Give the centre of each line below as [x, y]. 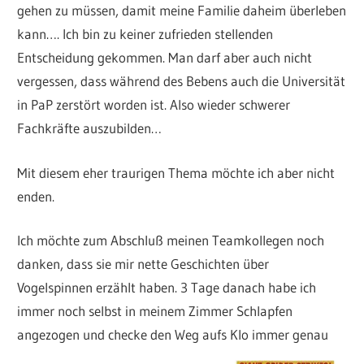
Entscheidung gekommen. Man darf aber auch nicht [165, 58]
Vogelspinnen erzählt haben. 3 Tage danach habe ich [167, 288]
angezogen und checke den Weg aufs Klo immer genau [173, 335]
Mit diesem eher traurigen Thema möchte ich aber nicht [176, 172]
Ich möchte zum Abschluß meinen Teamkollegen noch [171, 240]
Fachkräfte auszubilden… [90, 128]
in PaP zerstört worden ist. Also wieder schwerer [154, 105]
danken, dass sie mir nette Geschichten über [143, 264]
